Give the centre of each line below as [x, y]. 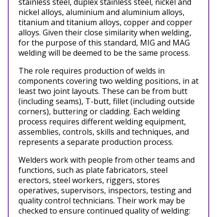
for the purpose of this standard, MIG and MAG [104, 43]
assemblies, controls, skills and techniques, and [104, 132]
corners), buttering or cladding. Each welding [99, 111]
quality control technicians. [68, 201]
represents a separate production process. [96, 142]
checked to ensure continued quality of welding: [104, 211]
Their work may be [151, 201]
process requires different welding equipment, [102, 122]
